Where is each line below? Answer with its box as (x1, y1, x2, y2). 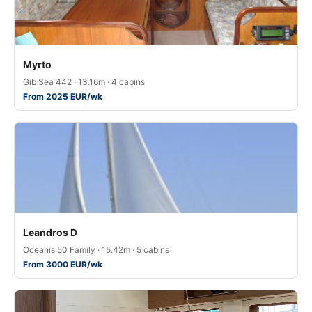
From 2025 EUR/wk (23, 91, 102, 102)
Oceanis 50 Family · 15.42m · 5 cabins (23, 244, 169, 255)
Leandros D (23, 226, 77, 238)
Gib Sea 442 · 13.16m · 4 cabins (23, 77, 145, 87)
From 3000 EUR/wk (23, 259, 102, 270)
